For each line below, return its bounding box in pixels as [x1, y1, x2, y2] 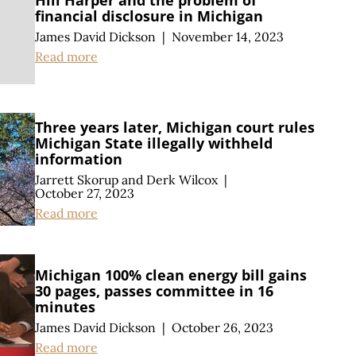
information [35, 149, 122, 168]
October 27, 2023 [35, 184, 134, 201]
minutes [35, 297, 95, 317]
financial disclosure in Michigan [35, 6, 263, 26]
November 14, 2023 [171, 29, 284, 45]
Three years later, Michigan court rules [35, 117, 315, 137]
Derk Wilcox [146, 171, 218, 188]
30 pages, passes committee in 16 [35, 281, 273, 301]
